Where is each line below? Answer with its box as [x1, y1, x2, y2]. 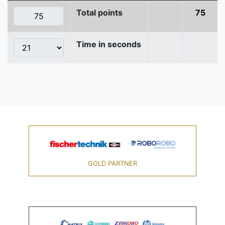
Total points [76, 8, 123, 18]
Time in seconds [76, 39, 141, 50]
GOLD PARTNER [87, 159, 137, 168]
